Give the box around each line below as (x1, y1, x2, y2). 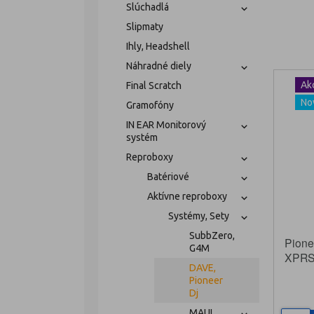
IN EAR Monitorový (125, 119, 206, 130)
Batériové (146, 171, 189, 182)
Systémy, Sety (168, 210, 229, 221)
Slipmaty (125, 21, 163, 32)
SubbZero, (189, 230, 235, 241)
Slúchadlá (125, 1, 169, 13)
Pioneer (189, 275, 223, 286)
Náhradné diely (125, 60, 191, 71)
